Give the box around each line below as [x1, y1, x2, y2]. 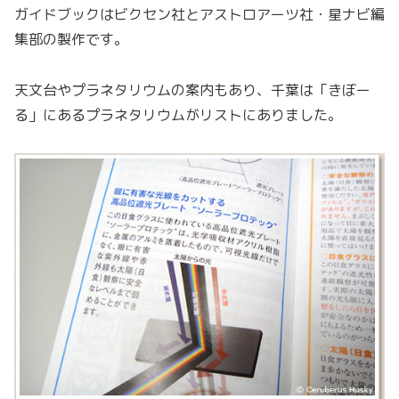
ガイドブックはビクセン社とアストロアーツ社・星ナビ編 [14, 4, 385, 24]
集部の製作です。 [14, 28, 128, 49]
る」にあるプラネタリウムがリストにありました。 [14, 104, 342, 125]
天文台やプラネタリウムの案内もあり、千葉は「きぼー [14, 79, 370, 100]
